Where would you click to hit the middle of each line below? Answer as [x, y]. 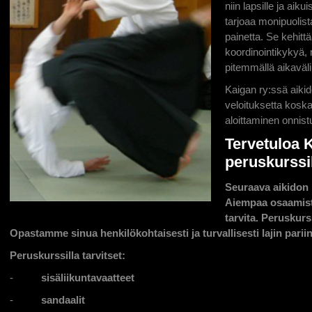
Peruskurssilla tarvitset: [68, 255]
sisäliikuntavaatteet [88, 278]
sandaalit [63, 300]
